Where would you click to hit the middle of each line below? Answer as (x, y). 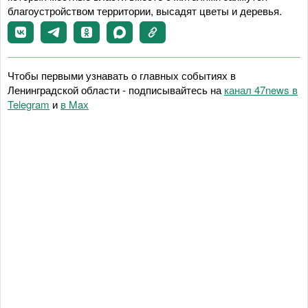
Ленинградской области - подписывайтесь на (116, 90)
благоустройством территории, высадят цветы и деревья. (145, 11)
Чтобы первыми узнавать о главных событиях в (122, 75)
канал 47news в (261, 90)
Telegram (29, 104)
